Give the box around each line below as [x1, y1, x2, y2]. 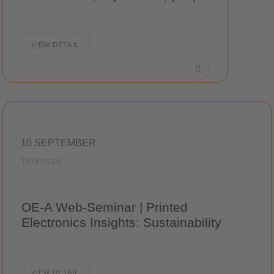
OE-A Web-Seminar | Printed [21, 200, 188, 214]
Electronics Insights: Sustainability [21, 215, 222, 229]
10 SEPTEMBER [21, 138, 97, 148]
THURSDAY [21, 157, 62, 166]
